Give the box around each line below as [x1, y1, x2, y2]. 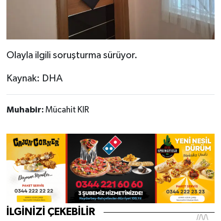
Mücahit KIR [45, 106, 89, 115]
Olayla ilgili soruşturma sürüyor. [6, 50, 138, 61]
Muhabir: [6, 106, 45, 115]
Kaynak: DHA [6, 74, 63, 84]
